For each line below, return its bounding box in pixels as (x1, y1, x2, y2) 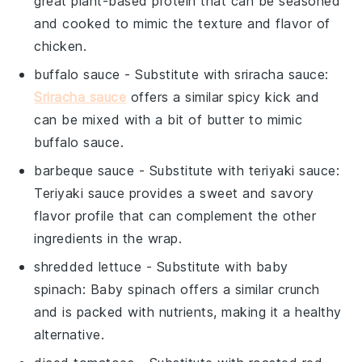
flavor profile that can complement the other (34, 207, 317, 224)
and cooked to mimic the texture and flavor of (34, 15, 330, 32)
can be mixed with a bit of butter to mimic (34, 111, 303, 128)
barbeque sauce (34, 162, 135, 179)
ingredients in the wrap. (34, 229, 183, 246)
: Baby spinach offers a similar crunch (82, 280, 320, 297)
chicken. (34, 37, 87, 54)
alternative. (34, 326, 105, 343)
